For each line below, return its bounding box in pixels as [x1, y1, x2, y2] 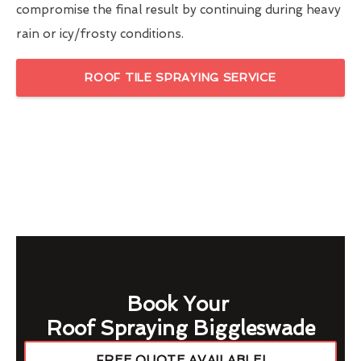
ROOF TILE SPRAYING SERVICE [85, 71, 276, 85]
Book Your [127, 293, 234, 317]
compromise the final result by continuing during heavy [16, 2, 341, 18]
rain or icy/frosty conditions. [16, 27, 184, 42]
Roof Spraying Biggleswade [46, 317, 315, 341]
